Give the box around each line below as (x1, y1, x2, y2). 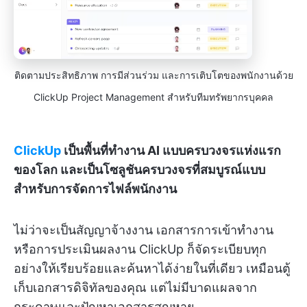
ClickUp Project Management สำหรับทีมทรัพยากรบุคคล (34, 91, 273, 103)
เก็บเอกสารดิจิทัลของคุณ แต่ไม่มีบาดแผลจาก (14, 280, 257, 295)
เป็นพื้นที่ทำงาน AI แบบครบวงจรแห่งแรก (61, 143, 281, 158)
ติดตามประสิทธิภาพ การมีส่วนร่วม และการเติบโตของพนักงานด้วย (14, 69, 293, 82)
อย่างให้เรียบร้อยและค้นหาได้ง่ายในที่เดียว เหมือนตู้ (14, 261, 291, 276)
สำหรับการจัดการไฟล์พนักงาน (14, 182, 177, 197)
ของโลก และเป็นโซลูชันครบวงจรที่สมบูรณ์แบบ (14, 162, 265, 177)
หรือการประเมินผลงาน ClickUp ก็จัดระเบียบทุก (14, 242, 267, 257)
